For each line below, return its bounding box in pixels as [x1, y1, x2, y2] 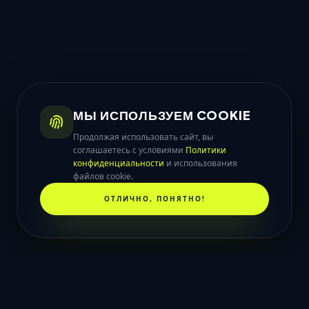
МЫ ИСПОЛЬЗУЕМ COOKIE [73, 107, 251, 123]
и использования [164, 157, 237, 169]
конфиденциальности [73, 157, 164, 169]
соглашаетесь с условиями [73, 144, 186, 156]
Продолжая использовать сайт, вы [73, 131, 213, 143]
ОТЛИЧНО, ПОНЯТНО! [103, 194, 206, 203]
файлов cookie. [73, 170, 133, 182]
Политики [186, 144, 226, 156]
